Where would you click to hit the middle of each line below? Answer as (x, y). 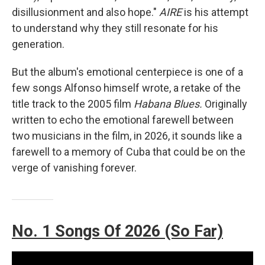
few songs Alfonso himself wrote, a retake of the (126, 88)
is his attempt (215, 12)
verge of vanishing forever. (74, 168)
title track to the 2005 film (73, 104)
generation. (38, 44)
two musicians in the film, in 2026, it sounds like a (127, 136)
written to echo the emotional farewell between (123, 120)
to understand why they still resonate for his (115, 28)
